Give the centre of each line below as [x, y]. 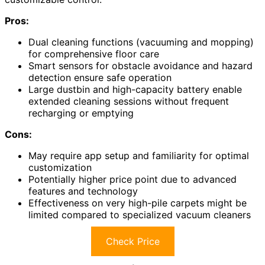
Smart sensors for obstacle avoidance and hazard [140, 66]
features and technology [83, 191]
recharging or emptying [81, 113]
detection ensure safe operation [100, 78]
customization [60, 168]
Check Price [132, 242]
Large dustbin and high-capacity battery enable [135, 90]
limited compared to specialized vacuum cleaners [140, 215]
